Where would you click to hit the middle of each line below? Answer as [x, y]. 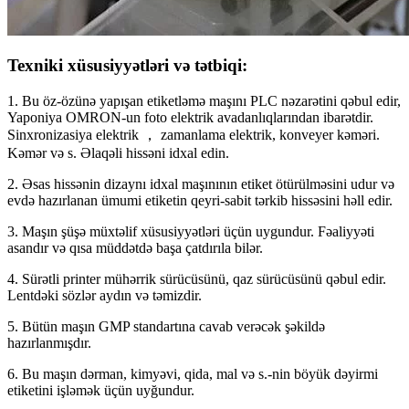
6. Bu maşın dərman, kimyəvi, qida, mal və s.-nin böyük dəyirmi [193, 374]
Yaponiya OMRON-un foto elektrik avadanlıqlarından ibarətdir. [190, 118]
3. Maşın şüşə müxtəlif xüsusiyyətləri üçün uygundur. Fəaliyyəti [191, 232]
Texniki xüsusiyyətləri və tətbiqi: [127, 66]
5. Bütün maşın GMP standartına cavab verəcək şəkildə [166, 327]
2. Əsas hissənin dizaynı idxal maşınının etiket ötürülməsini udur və [201, 184]
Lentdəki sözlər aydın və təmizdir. [105, 296]
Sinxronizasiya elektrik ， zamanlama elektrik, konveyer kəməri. [194, 135]
